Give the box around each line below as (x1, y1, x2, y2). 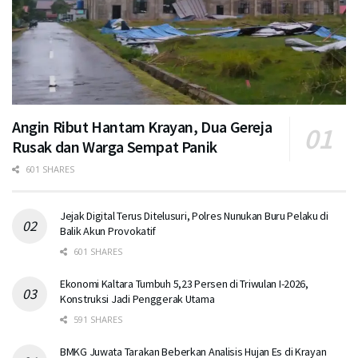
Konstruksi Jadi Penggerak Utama (60, 292, 215, 307)
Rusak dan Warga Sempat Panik (12, 137, 217, 157)
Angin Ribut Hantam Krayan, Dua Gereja (12, 117, 272, 137)
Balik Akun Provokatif (60, 224, 157, 239)
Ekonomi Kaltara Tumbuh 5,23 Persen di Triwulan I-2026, (60, 276, 308, 292)
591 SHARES (71, 313, 122, 326)
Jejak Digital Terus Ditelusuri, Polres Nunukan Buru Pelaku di (60, 209, 328, 224)
